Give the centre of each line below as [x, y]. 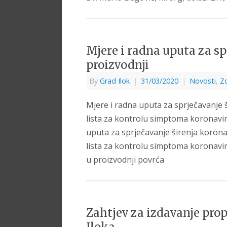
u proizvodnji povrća [125, 160]
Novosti [203, 81]
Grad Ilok [115, 81]
